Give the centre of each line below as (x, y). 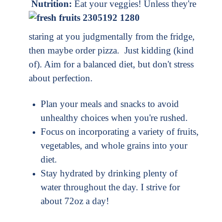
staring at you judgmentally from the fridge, (112, 37)
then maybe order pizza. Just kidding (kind (111, 51)
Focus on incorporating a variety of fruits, (120, 132)
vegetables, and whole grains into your (114, 146)
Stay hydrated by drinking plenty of (109, 173)
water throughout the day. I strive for (110, 187)
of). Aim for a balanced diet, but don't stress (111, 64)
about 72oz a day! (75, 201)
